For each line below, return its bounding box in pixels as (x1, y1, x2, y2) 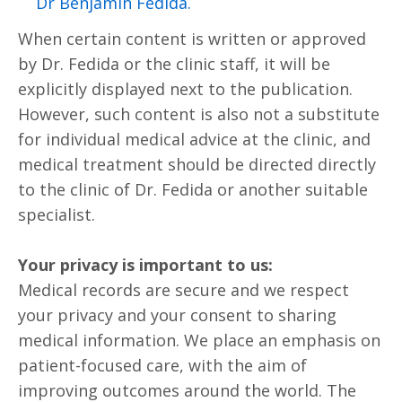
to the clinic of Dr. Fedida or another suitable (18, 178, 368, 200)
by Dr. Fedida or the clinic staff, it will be (18, 52, 330, 74)
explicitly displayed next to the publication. (18, 77, 353, 100)
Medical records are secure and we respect (18, 278, 349, 301)
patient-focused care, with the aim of (18, 354, 307, 376)
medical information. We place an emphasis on (18, 328, 380, 351)
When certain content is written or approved (18, 27, 366, 49)
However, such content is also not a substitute (18, 102, 380, 125)
